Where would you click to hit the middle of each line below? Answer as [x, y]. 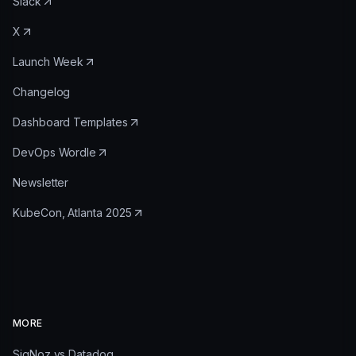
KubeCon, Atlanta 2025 [72, 212]
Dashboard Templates [70, 122]
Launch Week [48, 61]
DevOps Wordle [55, 152]
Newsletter [41, 182]
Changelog [42, 91]
